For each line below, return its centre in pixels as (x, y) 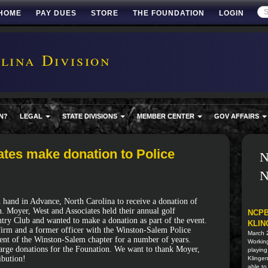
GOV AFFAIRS (237, 116)
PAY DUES (56, 13)
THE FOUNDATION (169, 13)
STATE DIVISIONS (91, 116)
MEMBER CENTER (167, 116)
